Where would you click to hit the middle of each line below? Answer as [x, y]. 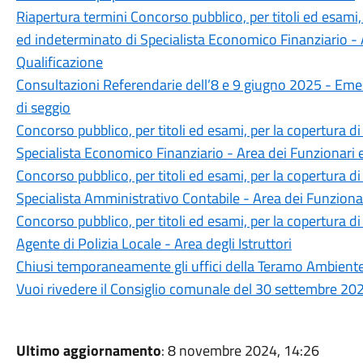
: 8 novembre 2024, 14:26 [240, 350]
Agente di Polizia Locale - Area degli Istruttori [154, 243]
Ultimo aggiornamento [88, 350]
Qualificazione [59, 62]
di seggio [43, 107]
